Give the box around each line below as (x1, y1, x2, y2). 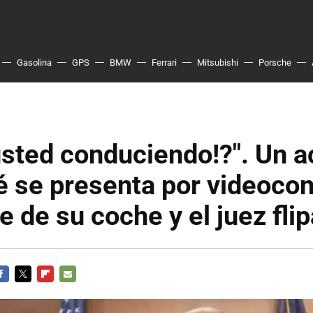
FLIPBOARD (37, 285, 85, 296)
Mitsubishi (197, 57, 238, 68)
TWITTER (15, 285, 54, 296)
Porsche (259, 57, 291, 68)
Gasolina (17, 57, 52, 68)
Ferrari (152, 57, 177, 68)
